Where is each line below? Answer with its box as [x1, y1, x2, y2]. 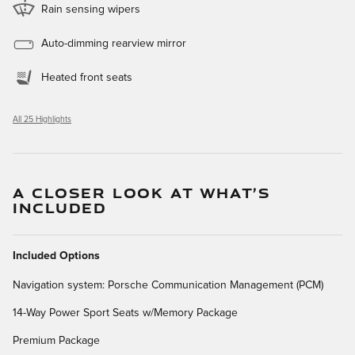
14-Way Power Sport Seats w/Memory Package [13, 307, 238, 319]
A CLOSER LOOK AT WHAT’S [13, 183, 271, 203]
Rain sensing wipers [41, 4, 140, 16]
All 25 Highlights [13, 116, 71, 124]
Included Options [13, 250, 100, 262]
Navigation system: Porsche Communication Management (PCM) [13, 280, 323, 292]
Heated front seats [41, 72, 132, 84]
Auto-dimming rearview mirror [41, 38, 186, 50]
